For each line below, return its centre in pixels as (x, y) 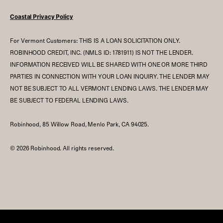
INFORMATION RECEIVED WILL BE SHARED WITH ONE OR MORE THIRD (109, 64)
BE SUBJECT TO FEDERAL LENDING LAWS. (69, 100)
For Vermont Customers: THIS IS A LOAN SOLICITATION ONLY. (95, 40)
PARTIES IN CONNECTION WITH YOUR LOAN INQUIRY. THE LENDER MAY (110, 76)
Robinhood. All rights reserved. (72, 148)
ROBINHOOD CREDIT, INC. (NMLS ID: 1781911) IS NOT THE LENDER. (102, 52)
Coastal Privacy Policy (42, 16)
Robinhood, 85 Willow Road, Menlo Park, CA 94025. (80, 124)
